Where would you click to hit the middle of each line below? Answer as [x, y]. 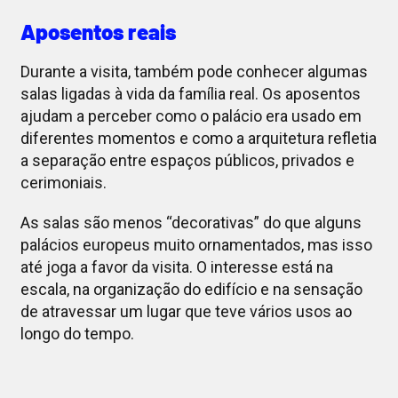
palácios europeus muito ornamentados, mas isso [196, 245]
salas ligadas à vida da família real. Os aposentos [190, 94]
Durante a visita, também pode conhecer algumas [194, 72]
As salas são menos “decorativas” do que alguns [191, 223]
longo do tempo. [77, 334]
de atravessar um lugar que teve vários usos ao [186, 312]
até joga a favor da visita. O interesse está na [176, 267]
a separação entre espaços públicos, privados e [187, 161]
